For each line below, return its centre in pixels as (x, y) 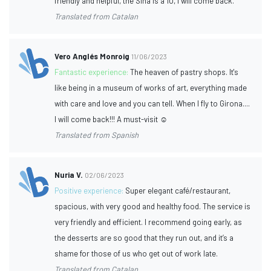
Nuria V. (69, 175)
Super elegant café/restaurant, (178, 190)
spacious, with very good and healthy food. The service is (153, 206)
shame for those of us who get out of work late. (136, 253)
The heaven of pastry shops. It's (184, 72)
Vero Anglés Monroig (92, 56)
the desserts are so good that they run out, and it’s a (144, 237)
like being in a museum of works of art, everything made (151, 87)
